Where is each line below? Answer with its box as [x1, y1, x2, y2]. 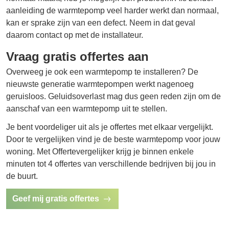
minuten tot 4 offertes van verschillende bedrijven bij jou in [6, 159, 216, 168]
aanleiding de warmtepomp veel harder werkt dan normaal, [6, 6, 219, 15]
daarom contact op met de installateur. [6, 30, 143, 39]
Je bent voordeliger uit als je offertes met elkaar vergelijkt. [6, 122, 213, 131]
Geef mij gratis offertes [12, 194, 99, 203]
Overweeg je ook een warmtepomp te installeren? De [6, 67, 198, 76]
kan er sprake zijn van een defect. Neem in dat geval [6, 18, 195, 27]
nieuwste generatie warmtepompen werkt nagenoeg [6, 79, 194, 88]
